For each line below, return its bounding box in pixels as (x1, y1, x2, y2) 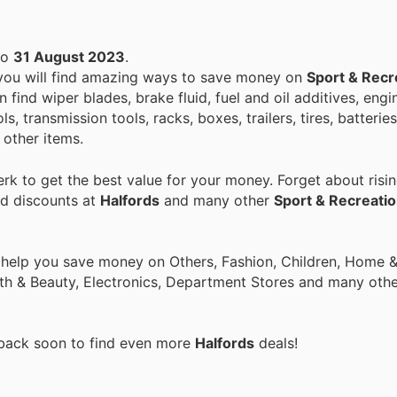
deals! (254, 333, 298, 352)
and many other (160, 191, 274, 209)
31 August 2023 (13, 48, 125, 66)
